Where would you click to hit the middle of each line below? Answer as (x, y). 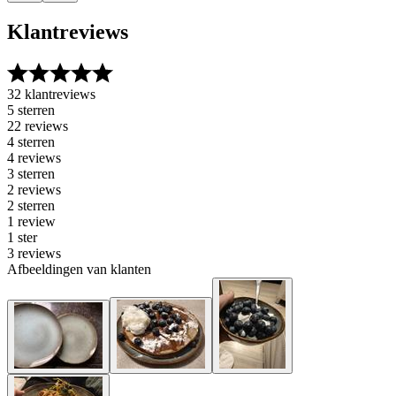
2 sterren (31, 205)
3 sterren (31, 173)
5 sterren (31, 110)
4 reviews (34, 157)
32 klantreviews (51, 94)
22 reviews (38, 126)
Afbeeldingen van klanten (79, 269)
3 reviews (34, 253)
